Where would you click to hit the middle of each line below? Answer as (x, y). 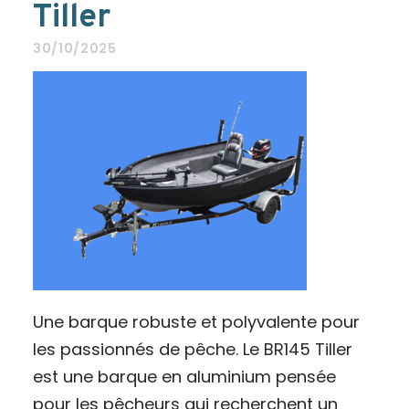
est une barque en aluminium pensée (184, 377)
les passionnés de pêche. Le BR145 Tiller (192, 349)
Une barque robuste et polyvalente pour (196, 322)
